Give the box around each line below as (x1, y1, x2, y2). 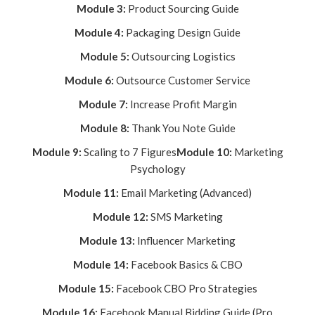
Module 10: (176, 146, 232, 159)
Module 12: (92, 210, 148, 224)
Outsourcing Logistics (129, 50, 236, 63)
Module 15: (58, 282, 114, 295)
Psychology (129, 162, 186, 176)
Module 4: (75, 26, 124, 39)
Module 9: (32, 146, 82, 159)
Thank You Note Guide (129, 122, 236, 135)
